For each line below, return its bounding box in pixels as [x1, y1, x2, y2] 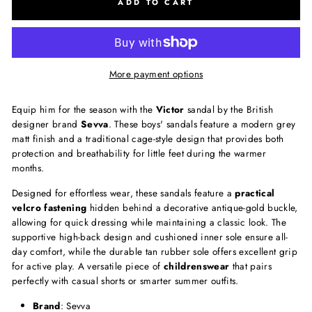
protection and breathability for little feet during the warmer [12, 146, 267, 161]
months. [12, 161, 45, 175]
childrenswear [163, 259, 230, 274]
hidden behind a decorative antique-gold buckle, [86, 201, 298, 215]
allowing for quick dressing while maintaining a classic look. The [12, 215, 287, 230]
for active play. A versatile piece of [12, 259, 164, 274]
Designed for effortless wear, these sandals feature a [12, 186, 235, 201]
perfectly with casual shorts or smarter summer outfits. [12, 274, 239, 288]
